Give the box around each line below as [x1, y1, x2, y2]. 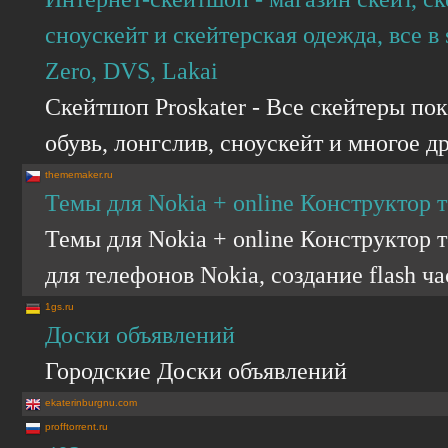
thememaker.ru [45, 169, 113, 180]
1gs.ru [45, 301, 74, 312]
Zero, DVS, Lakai [45, 57, 218, 84]
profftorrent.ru [45, 421, 108, 432]
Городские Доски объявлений [45, 357, 347, 384]
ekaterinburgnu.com [45, 397, 137, 408]
